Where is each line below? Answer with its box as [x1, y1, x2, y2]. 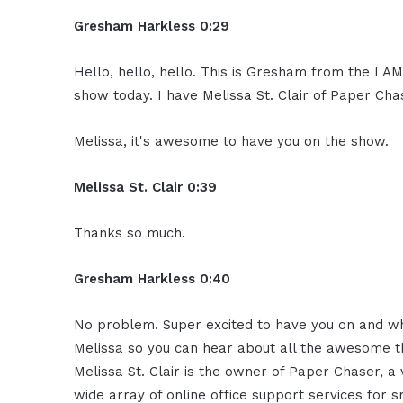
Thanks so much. [74, 224, 186, 241]
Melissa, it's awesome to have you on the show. [74, 132, 390, 149]
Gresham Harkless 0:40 [74, 270, 231, 287]
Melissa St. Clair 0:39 [74, 178, 218, 195]
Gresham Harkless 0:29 [74, 17, 230, 34]
